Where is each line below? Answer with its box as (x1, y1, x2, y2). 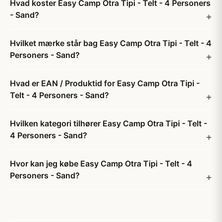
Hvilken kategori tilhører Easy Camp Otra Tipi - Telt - (10, 118, 207, 128)
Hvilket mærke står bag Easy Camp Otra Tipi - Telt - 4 (10, 38, 212, 48)
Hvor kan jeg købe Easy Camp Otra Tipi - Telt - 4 (10, 159, 192, 168)
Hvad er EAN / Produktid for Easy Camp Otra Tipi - (10, 78, 200, 88)
